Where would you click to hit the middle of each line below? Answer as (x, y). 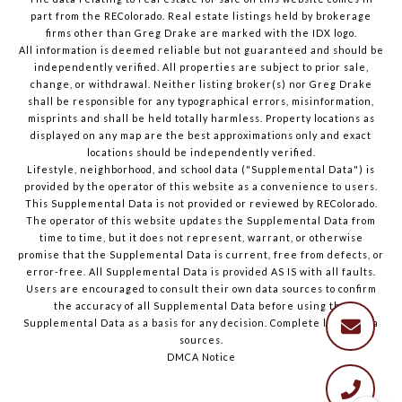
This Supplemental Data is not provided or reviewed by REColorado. (201, 204)
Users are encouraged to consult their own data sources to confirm (201, 289)
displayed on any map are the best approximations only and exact (201, 135)
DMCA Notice (201, 357)
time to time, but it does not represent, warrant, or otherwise (201, 238)
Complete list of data (324, 323)
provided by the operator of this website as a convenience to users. (201, 187)
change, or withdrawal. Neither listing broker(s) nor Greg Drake (201, 84)
